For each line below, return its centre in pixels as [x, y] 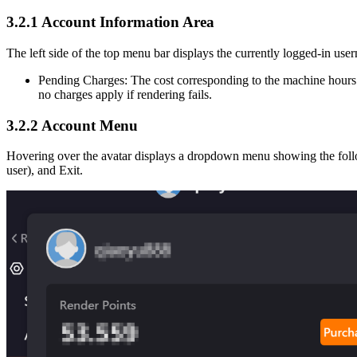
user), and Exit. [45, 171]
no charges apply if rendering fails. [125, 94]
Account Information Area [126, 22]
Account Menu [88, 125]
